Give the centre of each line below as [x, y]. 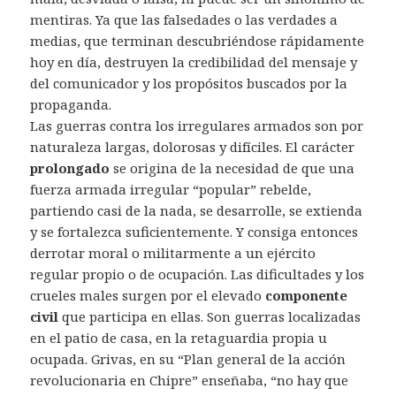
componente [307, 296]
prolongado [70, 168]
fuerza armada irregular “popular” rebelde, [171, 190]
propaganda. [73, 105]
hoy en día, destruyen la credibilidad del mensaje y [194, 62]
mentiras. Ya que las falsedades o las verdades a [184, 20]
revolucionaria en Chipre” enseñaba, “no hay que [190, 381]
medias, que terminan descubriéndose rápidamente [198, 41]
